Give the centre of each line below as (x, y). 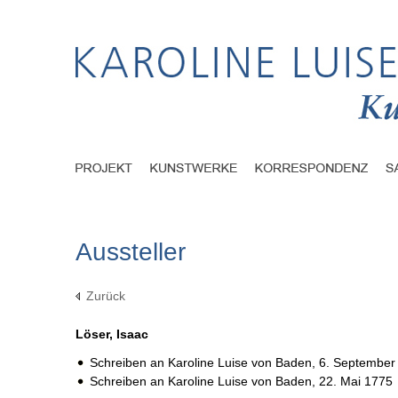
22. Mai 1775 (356, 382)
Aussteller (131, 252)
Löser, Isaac (112, 334)
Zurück (106, 296)
